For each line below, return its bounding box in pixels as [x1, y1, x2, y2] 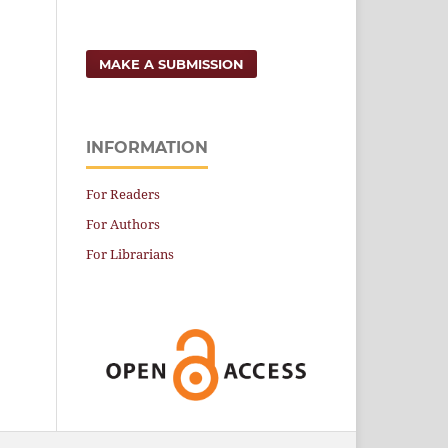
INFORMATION [86, 137, 208, 157]
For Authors [86, 214, 160, 233]
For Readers [86, 184, 160, 203]
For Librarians [86, 244, 174, 263]
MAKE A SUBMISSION [99, 55, 245, 72]
